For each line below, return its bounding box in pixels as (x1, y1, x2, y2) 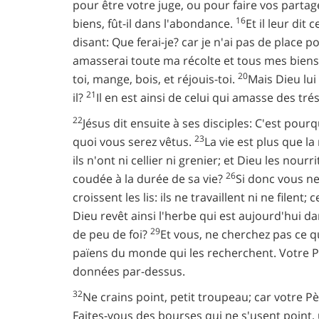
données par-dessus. (73, 263, 185, 279)
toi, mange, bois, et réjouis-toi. (73, 71, 238, 87)
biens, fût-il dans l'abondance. (73, 16, 236, 31)
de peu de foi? (73, 226, 150, 242)
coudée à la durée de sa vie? (73, 171, 226, 187)
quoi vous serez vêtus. (73, 134, 194, 150)
